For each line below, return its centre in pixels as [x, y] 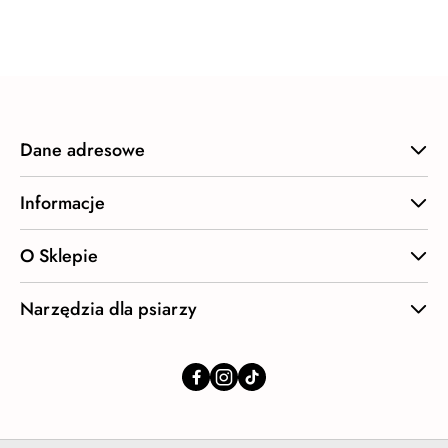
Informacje [62, 202]
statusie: [125, 28]
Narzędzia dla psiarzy [108, 308]
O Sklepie [59, 255]
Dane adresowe [82, 149]
